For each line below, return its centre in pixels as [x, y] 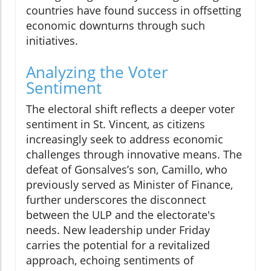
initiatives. [52, 41]
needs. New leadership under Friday [118, 230]
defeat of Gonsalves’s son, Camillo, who [127, 170]
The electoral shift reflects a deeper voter [130, 109]
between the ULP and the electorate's [121, 215]
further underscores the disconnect [116, 200]
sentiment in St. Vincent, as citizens [116, 124]
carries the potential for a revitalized [118, 245]
